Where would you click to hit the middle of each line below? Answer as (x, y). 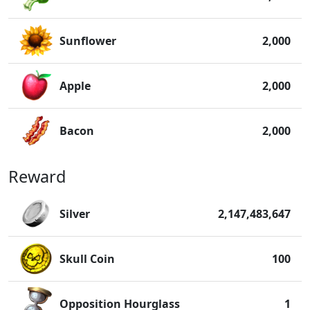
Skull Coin (87, 259)
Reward (37, 177)
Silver (75, 214)
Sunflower (88, 41)
